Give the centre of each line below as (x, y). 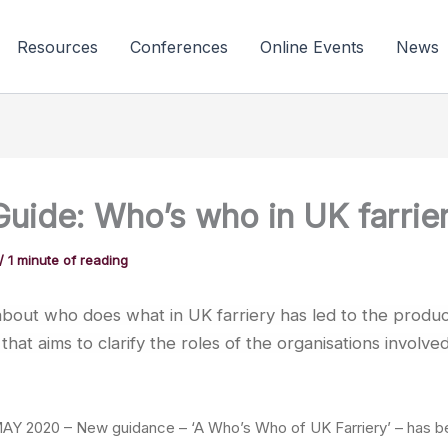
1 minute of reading (68, 260)
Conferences (178, 46)
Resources (57, 46)
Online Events (311, 46)
